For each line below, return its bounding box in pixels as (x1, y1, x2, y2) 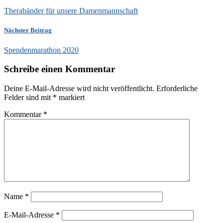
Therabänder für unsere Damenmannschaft (4, 6, 138, 15)
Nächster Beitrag (4, 26, 52, 34)
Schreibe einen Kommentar (4, 64, 115, 75)
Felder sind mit (4, 93, 53, 102)
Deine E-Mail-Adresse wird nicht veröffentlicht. (4, 84, 154, 93)
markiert (57, 93, 85, 102)
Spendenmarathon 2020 (4, 45, 79, 54)
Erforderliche (156, 84, 198, 93)
